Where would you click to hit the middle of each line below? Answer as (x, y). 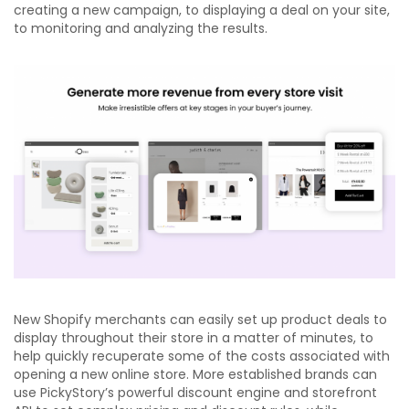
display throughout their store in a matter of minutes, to (194, 337)
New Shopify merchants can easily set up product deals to (200, 319)
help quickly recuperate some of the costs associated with (202, 356)
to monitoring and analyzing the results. (141, 28)
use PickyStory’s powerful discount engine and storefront (195, 392)
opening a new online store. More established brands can (195, 374)
